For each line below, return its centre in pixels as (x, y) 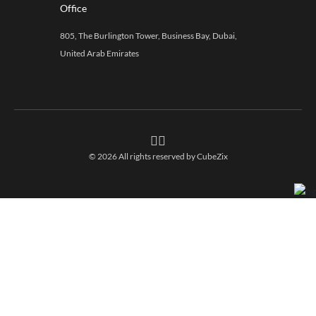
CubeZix (212, 156)
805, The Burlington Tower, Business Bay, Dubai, (148, 36)
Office (73, 8)
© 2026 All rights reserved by (142, 156)
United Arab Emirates (99, 53)
